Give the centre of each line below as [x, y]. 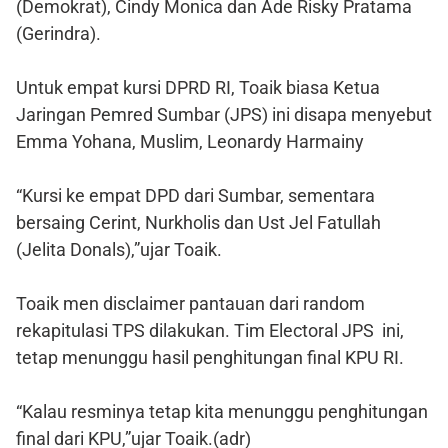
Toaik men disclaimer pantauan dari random [190, 303]
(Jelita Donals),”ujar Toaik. [119, 249]
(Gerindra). [58, 33]
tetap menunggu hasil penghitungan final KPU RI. [210, 357]
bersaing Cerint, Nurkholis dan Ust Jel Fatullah [198, 222]
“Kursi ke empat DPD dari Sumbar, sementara [195, 195]
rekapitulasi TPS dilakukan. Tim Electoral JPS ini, [210, 330]
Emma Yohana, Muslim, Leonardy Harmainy [190, 141]
